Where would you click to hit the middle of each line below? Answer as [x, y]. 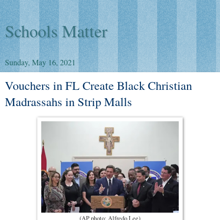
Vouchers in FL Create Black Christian [98, 85]
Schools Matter [56, 31]
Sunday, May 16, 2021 [40, 62]
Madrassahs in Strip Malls [69, 101]
